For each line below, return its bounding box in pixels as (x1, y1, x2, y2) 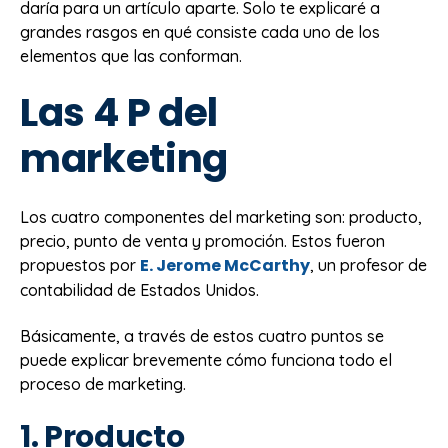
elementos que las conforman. (20, 46, 242, 67)
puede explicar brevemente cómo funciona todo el (20, 350, 392, 371)
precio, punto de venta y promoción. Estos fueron (20, 230, 385, 251)
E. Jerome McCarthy (140, 253, 310, 277)
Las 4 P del (20, 85, 219, 141)
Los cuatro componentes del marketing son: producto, (20, 206, 422, 227)
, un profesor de (310, 254, 427, 275)
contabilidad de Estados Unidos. (20, 279, 259, 300)
